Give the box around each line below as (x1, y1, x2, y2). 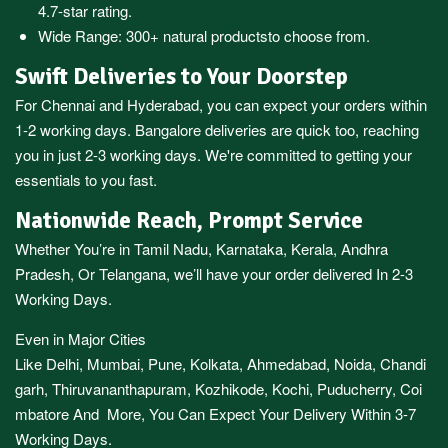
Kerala (291, 238, 333, 260)
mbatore (15, 403, 69, 425)
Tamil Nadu (134, 238, 208, 260)
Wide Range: (37, 25, 126, 47)
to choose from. (267, 25, 370, 47)
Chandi (380, 353, 426, 375)
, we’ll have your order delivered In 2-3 (166, 263, 413, 285)
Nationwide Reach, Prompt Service (15, 207, 363, 236)
